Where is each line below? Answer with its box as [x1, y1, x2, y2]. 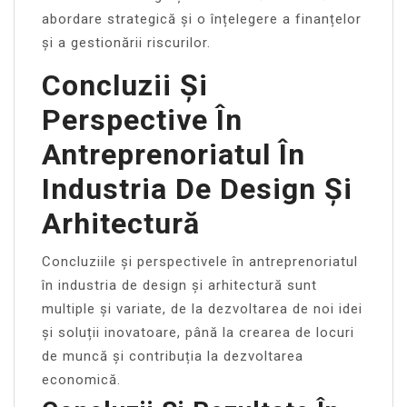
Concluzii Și [42, 67, 208, 103]
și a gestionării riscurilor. [42, 34, 211, 51]
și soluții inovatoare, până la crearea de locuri [42, 323, 354, 341]
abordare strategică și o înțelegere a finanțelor [42, 10, 362, 27]
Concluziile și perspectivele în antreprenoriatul [42, 253, 358, 270]
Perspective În [42, 102, 243, 137]
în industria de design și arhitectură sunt [42, 276, 317, 293]
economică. [42, 371, 121, 388]
